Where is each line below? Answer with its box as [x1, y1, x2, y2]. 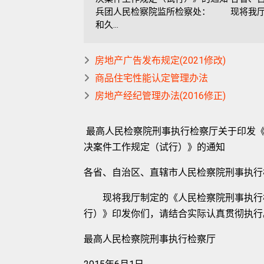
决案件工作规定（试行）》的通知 [84, 141, 225, 153]
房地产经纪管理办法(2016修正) [95, 90, 226, 101]
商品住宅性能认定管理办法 [95, 72, 208, 84]
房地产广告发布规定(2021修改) [95, 55, 226, 66]
